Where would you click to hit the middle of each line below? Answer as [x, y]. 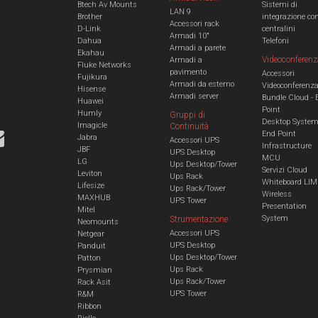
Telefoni [275, 41]
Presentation [284, 207]
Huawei [90, 102]
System [275, 219]
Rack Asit [94, 283]
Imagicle [92, 126]
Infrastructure [286, 146]
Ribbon [89, 307]
